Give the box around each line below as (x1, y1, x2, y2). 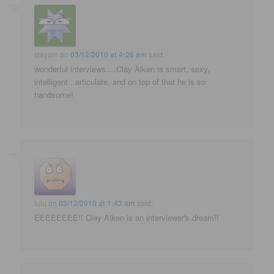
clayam (34, 48, 59, 59)
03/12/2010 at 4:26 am (70, 48, 147, 60)
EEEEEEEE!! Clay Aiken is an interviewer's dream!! (34, 212, 220, 224)
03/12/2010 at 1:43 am (59, 198, 136, 209)
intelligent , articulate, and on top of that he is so (34, 75, 206, 87)
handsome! (34, 88, 74, 100)
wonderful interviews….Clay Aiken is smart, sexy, (34, 62, 210, 75)
